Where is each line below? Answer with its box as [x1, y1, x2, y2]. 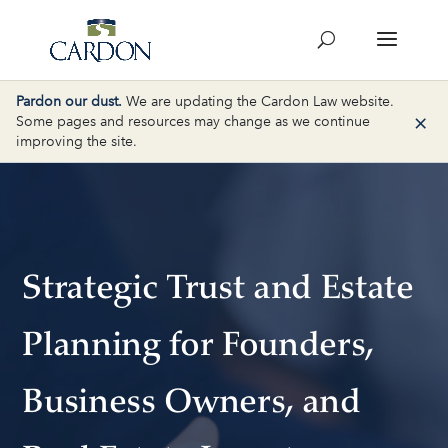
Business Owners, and [22, 388, 361, 422]
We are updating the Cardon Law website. [122, 90, 394, 110]
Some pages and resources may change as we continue [16, 110, 370, 130]
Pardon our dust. [16, 90, 122, 110]
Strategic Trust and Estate [22, 274, 414, 308]
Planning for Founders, [22, 331, 373, 365]
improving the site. [16, 130, 137, 150]
